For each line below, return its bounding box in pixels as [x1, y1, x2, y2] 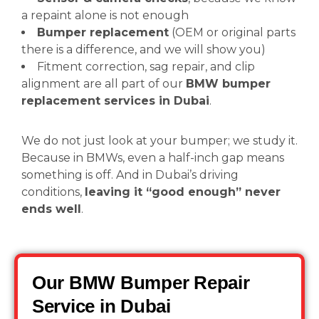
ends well [21, 202, 81, 216]
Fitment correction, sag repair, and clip [37, 60, 255, 73]
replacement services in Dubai [21, 94, 209, 108]
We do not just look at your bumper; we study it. [21, 134, 298, 147]
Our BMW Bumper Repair [32, 272, 250, 293]
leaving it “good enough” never [85, 185, 281, 199]
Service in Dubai [32, 296, 171, 317]
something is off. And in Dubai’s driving [21, 168, 239, 182]
